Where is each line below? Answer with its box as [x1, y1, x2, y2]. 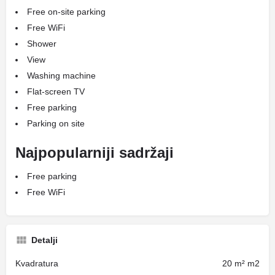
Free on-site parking [27, 7, 106, 17]
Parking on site [27, 118, 85, 128]
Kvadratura [15, 258, 58, 268]
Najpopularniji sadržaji [15, 144, 174, 161]
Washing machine [27, 71, 96, 80]
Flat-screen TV [27, 87, 85, 96]
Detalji [31, 235, 58, 245]
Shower [27, 39, 56, 48]
